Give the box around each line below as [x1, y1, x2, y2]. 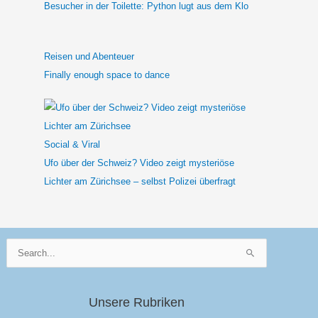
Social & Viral [44, 138, 100, 150]
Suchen [6, 240, 38, 251]
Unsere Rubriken [89, 295, 185, 309]
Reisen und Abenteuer [44, 51, 134, 62]
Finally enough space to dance [44, 70, 170, 81]
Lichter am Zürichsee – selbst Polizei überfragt [44, 175, 236, 187]
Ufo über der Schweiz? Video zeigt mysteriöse [44, 157, 234, 168]
